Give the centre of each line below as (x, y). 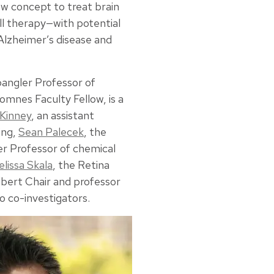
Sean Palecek (51, 132)
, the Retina (81, 165)
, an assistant (63, 116)
